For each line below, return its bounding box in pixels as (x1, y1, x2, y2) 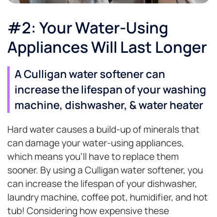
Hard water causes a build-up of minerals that (7, 123, 200, 136)
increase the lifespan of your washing (15, 82, 206, 97)
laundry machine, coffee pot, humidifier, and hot (7, 191, 208, 204)
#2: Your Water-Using (7, 17, 168, 39)
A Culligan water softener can (15, 66, 165, 82)
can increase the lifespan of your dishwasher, (7, 177, 197, 190)
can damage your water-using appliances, (7, 137, 184, 150)
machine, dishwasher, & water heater (15, 97, 203, 113)
